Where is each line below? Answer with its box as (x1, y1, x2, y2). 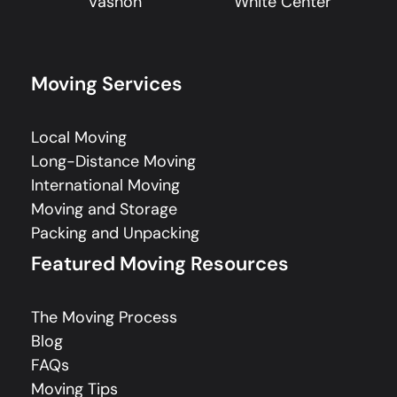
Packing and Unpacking (31, 222, 199, 244)
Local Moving (31, 126, 127, 148)
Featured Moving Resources (31, 250, 289, 276)
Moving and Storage (31, 198, 177, 220)
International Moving (31, 174, 180, 196)
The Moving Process (31, 306, 177, 328)
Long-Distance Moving (31, 150, 196, 172)
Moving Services (31, 70, 183, 97)
